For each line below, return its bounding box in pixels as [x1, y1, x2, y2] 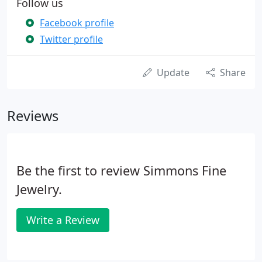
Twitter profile [40, 33, 103, 46]
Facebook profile [40, 16, 114, 29]
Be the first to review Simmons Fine [16, 162, 226, 179]
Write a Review [26, 213, 99, 227]
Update [157, 66, 189, 79]
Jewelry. [16, 181, 62, 198]
